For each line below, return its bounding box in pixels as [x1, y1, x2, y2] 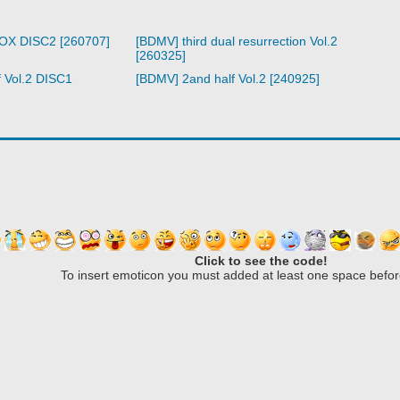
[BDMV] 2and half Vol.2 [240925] [135, 71, 320, 87]
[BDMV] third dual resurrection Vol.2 [135, 34, 337, 49]
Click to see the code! [195, 254, 328, 269]
